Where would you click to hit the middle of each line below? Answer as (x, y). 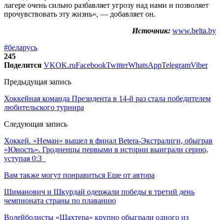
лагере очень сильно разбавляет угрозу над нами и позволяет (106, 5)
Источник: (151, 31)
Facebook (91, 65)
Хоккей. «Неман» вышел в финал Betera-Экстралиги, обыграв (108, 141)
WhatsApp (145, 65)
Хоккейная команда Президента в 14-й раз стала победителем (107, 99)
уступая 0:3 (25, 159)
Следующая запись (36, 124)
